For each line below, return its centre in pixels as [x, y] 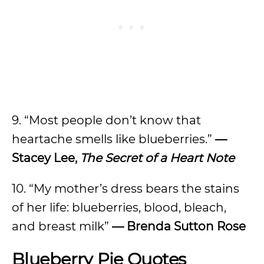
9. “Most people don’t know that [106, 120]
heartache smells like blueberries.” [113, 139]
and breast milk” [62, 226]
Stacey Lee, [46, 158]
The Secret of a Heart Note [157, 158]
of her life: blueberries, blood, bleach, [119, 207]
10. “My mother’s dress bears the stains [126, 189]
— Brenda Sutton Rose [179, 226]
